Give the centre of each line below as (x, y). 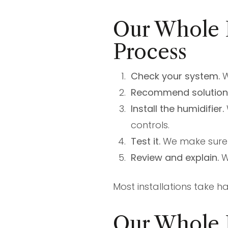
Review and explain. (175, 157)
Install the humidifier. (177, 108)
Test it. (145, 141)
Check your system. (175, 76)
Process (150, 51)
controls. (150, 125)
